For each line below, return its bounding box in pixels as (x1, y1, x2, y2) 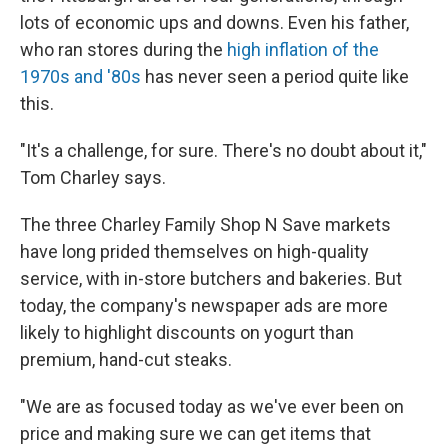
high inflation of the (227, 39, 379, 60)
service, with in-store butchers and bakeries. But (20, 268, 402, 289)
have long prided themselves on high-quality (20, 241, 369, 262)
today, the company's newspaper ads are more (20, 295, 388, 316)
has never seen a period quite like (141, 66, 409, 87)
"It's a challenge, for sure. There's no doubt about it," (20, 140, 427, 161)
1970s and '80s (20, 66, 141, 87)
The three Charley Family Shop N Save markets (20, 214, 391, 235)
